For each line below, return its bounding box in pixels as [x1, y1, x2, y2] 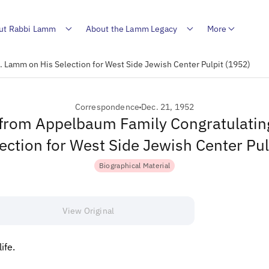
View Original [62, 205, 115, 216]
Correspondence [74, 101, 140, 112]
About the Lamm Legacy [85, 23, 178, 34]
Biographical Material [98, 161, 171, 170]
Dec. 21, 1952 [141, 101, 195, 112]
